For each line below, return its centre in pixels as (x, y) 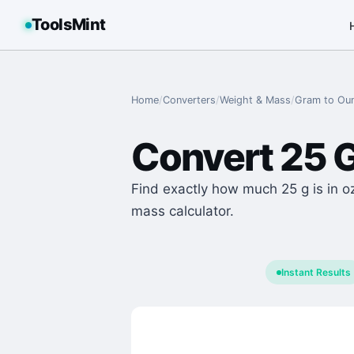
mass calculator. (183, 211)
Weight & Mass (255, 100)
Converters (189, 100)
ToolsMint (69, 24)
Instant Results (316, 272)
